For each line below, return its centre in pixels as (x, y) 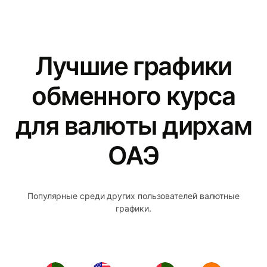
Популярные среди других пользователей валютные (133, 195)
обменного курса (133, 95)
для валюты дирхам (133, 125)
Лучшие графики (133, 66)
